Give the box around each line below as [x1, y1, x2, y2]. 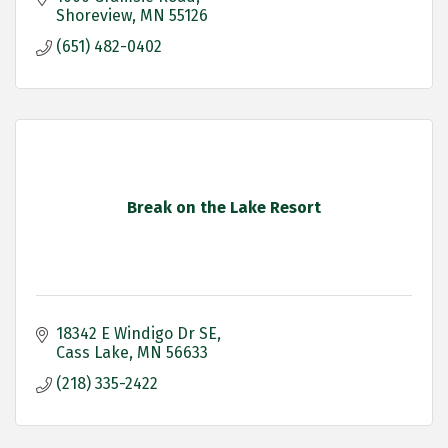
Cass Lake [56, 343, 129, 363]
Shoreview [56, 6, 132, 26]
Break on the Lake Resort [127, 198, 321, 218]
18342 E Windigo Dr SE [56, 324, 217, 344]
